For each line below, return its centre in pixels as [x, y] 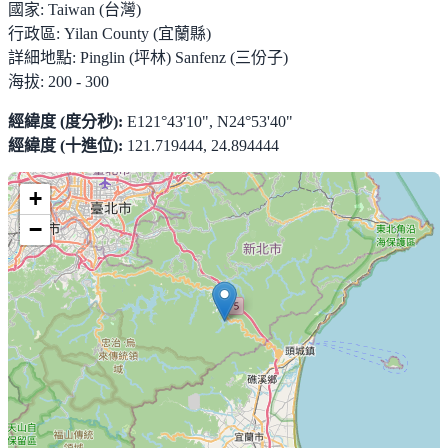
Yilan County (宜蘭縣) [137, 33]
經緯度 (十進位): [65, 145]
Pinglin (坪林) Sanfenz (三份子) [184, 57]
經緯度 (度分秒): [65, 121]
